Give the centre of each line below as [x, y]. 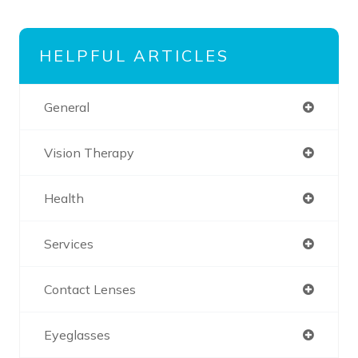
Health [64, 198]
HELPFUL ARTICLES [134, 55]
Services [69, 243]
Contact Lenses [90, 289]
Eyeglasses [77, 334]
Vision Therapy [89, 152]
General [67, 107]
